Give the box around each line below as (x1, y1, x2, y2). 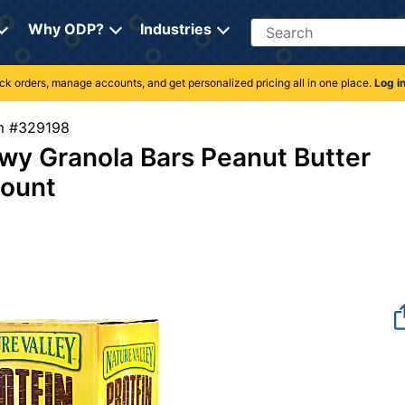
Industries (139, 20, 212, 38)
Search (249, 17, 297, 35)
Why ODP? (27, 20, 104, 38)
